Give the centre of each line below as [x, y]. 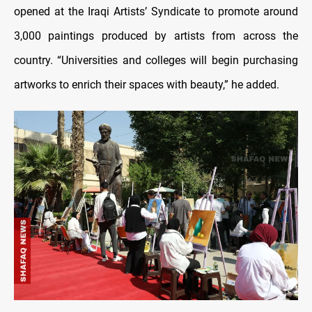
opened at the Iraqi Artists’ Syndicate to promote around [156, 12]
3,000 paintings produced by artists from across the [156, 36]
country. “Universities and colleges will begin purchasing [156, 61]
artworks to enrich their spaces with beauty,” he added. [147, 85]
